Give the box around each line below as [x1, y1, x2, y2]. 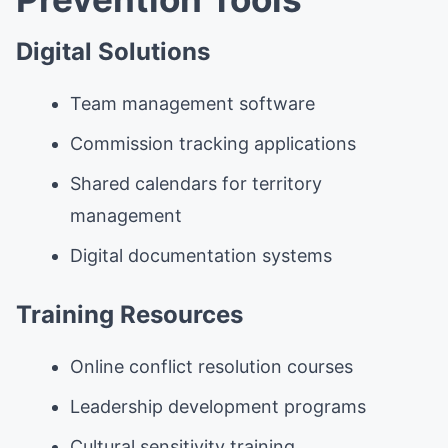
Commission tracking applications [70, 132, 356, 154]
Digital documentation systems [70, 244, 332, 266]
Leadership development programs [70, 395, 366, 417]
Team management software [70, 92, 315, 114]
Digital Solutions [16, 36, 210, 66]
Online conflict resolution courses [70, 355, 353, 377]
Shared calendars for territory [70, 172, 322, 194]
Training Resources [16, 299, 243, 329]
